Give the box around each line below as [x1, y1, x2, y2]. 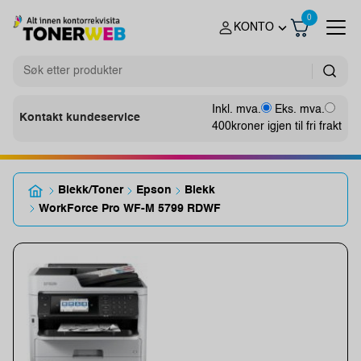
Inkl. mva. [212, 103, 261, 115]
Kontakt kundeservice [19, 112, 140, 124]
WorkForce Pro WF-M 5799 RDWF [39, 202, 221, 214]
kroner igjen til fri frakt [231, 120, 342, 132]
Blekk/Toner [58, 185, 123, 197]
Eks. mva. [275, 103, 325, 115]
